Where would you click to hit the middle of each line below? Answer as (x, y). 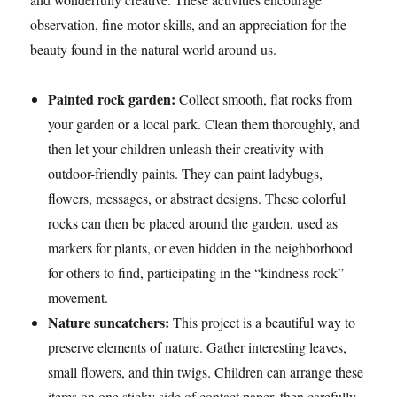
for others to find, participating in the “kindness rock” (196, 272)
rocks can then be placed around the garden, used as (193, 223)
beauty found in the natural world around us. (154, 49)
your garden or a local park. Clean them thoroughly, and (204, 124)
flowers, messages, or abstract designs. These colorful (197, 198)
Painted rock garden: (112, 99)
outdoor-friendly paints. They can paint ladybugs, (186, 173)
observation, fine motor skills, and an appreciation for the (189, 24)
